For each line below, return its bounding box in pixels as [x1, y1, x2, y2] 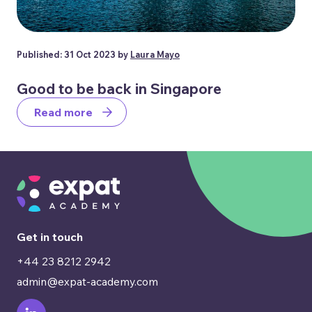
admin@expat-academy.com [17, 274, 158, 288]
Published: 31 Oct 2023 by [17, 49, 130, 60]
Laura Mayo [130, 49, 180, 60]
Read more [34, 105, 93, 120]
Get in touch [17, 229, 83, 244]
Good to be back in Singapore [17, 79, 221, 98]
